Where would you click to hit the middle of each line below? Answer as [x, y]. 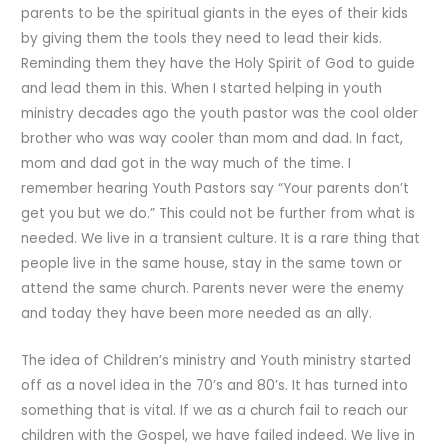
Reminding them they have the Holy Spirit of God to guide [218, 63]
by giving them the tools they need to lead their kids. [202, 38]
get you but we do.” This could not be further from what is [218, 213]
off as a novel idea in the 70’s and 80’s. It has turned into [215, 385]
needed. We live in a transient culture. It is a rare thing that [221, 238]
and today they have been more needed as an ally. [197, 313]
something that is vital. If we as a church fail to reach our [215, 410]
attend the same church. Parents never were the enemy [213, 288]
